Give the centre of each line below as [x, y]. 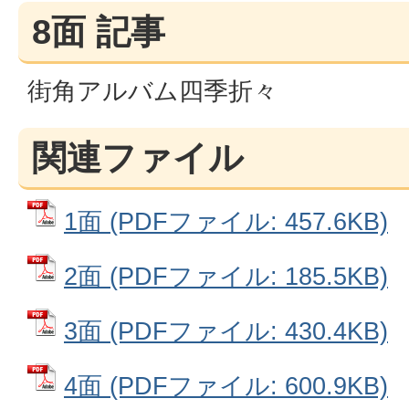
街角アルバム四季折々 [152, 91]
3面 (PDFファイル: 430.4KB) [226, 331]
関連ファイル [138, 158]
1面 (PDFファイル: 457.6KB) [226, 221]
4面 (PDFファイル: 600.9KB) [226, 386]
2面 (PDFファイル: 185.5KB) [226, 276]
